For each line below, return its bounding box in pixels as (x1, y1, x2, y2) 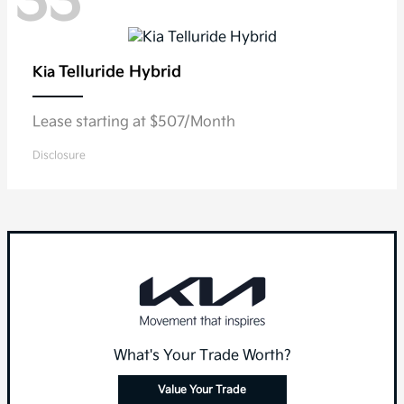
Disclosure (32, 149, 86, 163)
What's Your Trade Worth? (113, 347, 291, 365)
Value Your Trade (158, 383, 246, 398)
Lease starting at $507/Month (32, 114, 235, 132)
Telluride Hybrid (59, 63, 181, 82)
